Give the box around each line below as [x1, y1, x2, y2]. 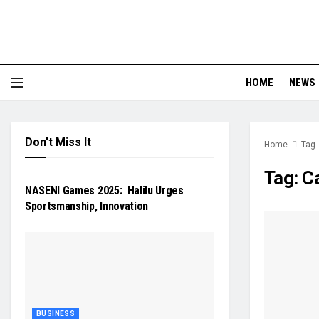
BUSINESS [36, 310, 75, 318]
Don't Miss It [25, 135, 91, 149]
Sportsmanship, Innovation [25, 199, 148, 213]
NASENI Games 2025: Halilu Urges [25, 184, 184, 197]
